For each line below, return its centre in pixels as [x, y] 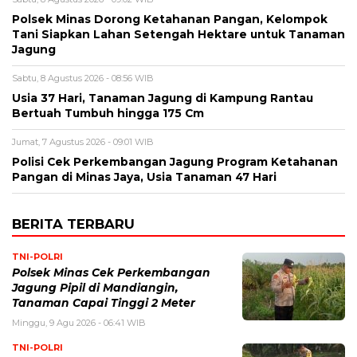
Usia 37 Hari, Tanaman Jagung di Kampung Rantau [163, 98]
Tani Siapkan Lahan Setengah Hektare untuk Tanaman [178, 35]
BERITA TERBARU [73, 224]
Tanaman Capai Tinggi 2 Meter [104, 303]
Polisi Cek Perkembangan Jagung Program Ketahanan [175, 162]
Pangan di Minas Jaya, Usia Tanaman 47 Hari [144, 177]
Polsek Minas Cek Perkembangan [111, 273]
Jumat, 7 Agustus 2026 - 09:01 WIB [83, 142]
